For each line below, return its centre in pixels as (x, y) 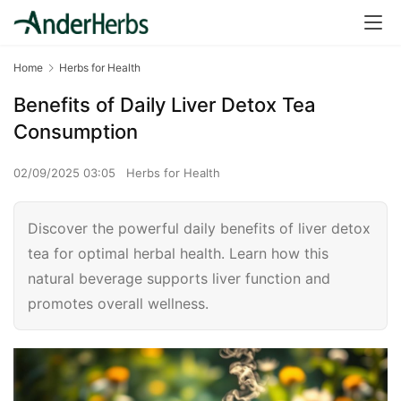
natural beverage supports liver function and (179, 279)
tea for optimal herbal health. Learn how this (178, 254)
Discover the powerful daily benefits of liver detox (199, 229)
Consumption (76, 132)
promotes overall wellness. (118, 304)
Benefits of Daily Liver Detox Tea (165, 105)
